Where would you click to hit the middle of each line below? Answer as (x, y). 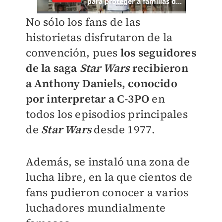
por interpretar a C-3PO (89, 99)
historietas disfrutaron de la (99, 37)
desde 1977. (123, 130)
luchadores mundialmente (96, 208)
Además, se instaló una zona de (108, 162)
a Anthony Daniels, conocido (101, 83)
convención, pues (73, 53)
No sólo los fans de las (83, 22)
